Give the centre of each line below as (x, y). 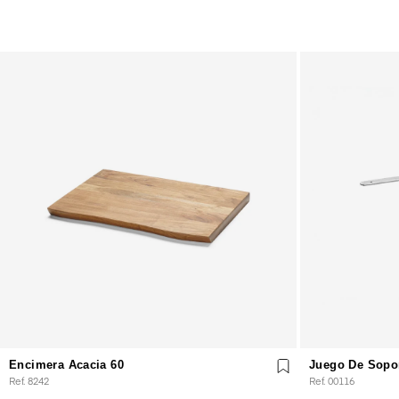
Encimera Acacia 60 (67, 364)
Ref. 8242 (29, 380)
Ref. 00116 (332, 380)
